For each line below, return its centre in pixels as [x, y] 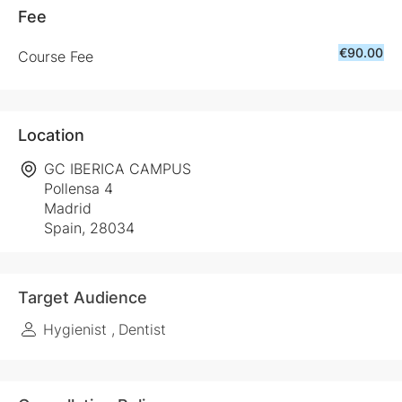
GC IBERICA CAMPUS [117, 169]
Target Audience [83, 298]
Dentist [142, 330]
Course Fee [56, 57]
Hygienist [77, 330]
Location [51, 135]
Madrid [67, 209]
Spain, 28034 [89, 228]
